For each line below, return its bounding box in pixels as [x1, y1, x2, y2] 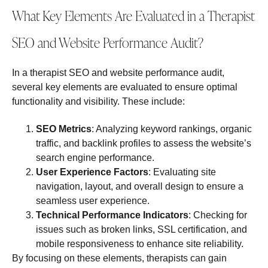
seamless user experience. [36, 196, 150, 206]
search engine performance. [36, 153, 154, 163]
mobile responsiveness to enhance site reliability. [36, 239, 243, 249]
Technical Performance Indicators [36, 210, 188, 221]
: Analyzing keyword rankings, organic [92, 124, 252, 135]
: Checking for [188, 210, 247, 221]
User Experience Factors [36, 167, 148, 178]
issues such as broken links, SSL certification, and [36, 224, 247, 235]
